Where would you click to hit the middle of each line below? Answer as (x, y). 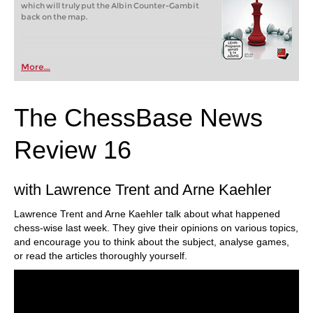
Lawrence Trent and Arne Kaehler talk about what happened (147, 214)
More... (36, 67)
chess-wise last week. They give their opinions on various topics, (156, 228)
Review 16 (73, 150)
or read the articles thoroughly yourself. (101, 256)
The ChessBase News (138, 118)
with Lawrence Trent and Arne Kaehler (143, 190)
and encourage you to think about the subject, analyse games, (152, 242)
